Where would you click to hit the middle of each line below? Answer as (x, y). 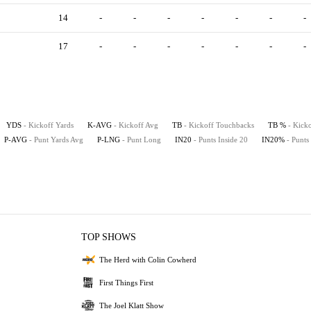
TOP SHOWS (109, 237)
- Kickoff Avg (136, 125)
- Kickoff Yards (49, 125)
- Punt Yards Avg (56, 140)
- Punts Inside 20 (221, 140)
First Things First (126, 282)
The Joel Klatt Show (132, 305)
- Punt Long (142, 140)
